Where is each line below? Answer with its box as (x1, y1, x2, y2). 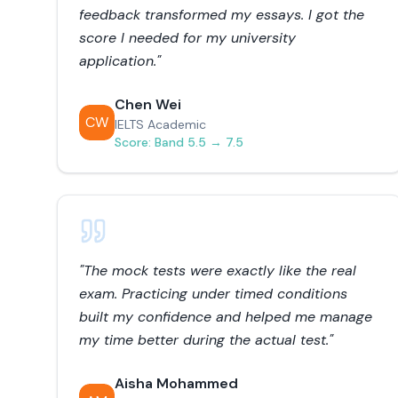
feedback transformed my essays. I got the (79, 5, 364, 24)
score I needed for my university (79, 28, 296, 47)
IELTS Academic (115, 116, 206, 132)
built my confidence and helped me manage (79, 307, 372, 326)
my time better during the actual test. (79, 330, 329, 349)
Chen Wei (115, 95, 181, 114)
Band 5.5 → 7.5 (155, 134, 243, 150)
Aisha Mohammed (115, 374, 238, 393)
